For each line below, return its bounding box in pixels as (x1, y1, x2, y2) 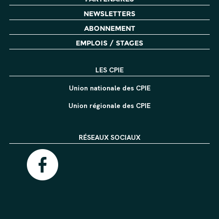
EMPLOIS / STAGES (76, 39, 143, 47)
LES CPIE (95, 66, 124, 74)
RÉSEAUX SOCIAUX (79, 133, 140, 142)
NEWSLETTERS (84, 9, 135, 18)
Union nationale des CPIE (68, 84, 151, 92)
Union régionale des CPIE (68, 101, 151, 110)
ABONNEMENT (84, 24, 135, 33)
